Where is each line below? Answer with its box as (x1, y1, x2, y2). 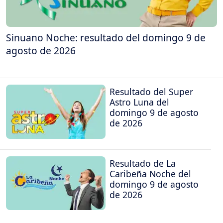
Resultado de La (110, 157, 176, 169)
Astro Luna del (110, 96, 169, 109)
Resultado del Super (110, 86, 193, 98)
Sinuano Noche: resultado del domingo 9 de (6, 30, 206, 44)
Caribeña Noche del (110, 167, 191, 180)
